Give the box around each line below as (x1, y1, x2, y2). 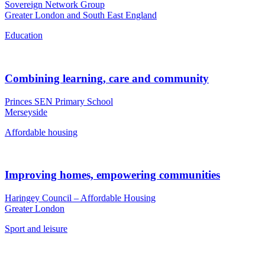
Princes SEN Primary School (5, 96, 113, 106)
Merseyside (5, 106, 47, 117)
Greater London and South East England (5, 10, 157, 21)
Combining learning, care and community (5, 72, 209, 85)
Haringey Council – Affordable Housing (5, 193, 156, 203)
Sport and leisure (5, 224, 67, 234)
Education (5, 30, 43, 41)
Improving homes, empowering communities (5, 169, 220, 182)
